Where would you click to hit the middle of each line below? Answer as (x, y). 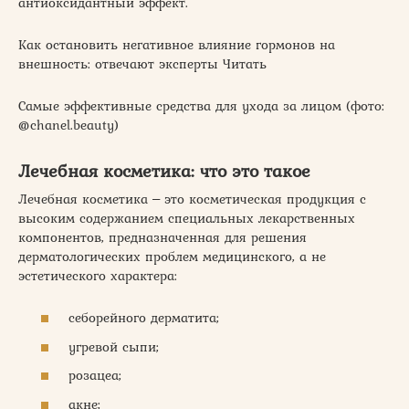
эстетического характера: (98, 275)
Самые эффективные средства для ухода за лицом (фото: (201, 105)
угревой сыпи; (114, 346)
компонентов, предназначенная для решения (163, 237)
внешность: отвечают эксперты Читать (142, 63)
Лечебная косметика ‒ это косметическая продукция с (192, 199)
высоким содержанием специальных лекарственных (187, 218)
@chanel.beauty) (68, 125)
